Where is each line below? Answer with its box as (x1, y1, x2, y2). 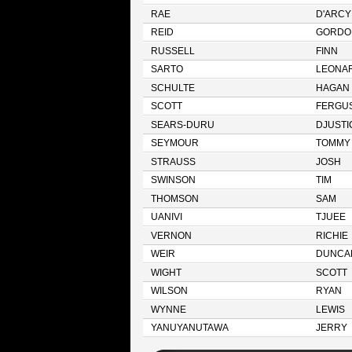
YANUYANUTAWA (150, 323, 229, 332)
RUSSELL (150, 46, 195, 56)
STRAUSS (150, 157, 196, 167)
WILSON (150, 286, 188, 295)
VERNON (150, 231, 192, 240)
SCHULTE (150, 83, 195, 93)
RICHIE (315, 231, 348, 240)
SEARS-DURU (150, 120, 214, 130)
